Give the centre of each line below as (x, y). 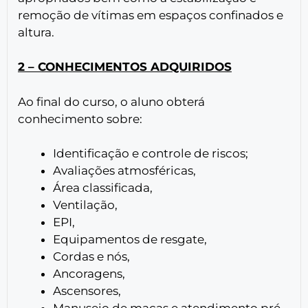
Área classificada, (103, 188)
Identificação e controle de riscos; (151, 154)
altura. (36, 32)
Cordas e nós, (91, 257)
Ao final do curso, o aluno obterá (111, 101)
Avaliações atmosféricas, (124, 171)
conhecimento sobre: (80, 119)
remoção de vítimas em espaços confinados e (151, 15)
